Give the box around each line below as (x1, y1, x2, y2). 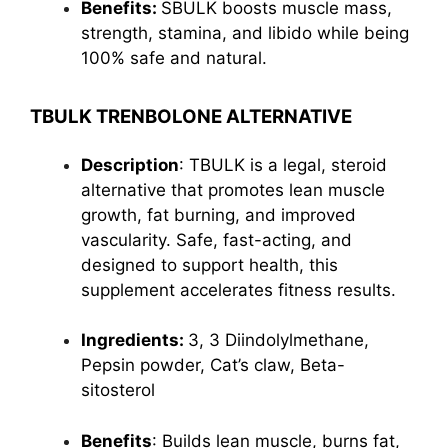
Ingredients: (81, 330, 188, 350)
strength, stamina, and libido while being (81, 23, 409, 43)
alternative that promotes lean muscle (81, 179, 385, 200)
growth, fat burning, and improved (81, 204, 356, 225)
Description (81, 154, 179, 175)
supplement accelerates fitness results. (81, 279, 396, 300)
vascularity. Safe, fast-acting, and (81, 229, 352, 250)
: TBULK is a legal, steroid (179, 154, 387, 175)
